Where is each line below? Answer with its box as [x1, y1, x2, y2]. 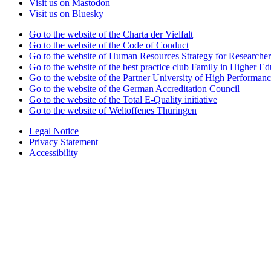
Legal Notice [29, 125, 79, 136]
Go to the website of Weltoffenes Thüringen [29, 105, 197, 116]
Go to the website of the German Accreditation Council [29, 83, 240, 94]
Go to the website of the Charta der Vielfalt [29, 28, 193, 39]
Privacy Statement [29, 136, 98, 147]
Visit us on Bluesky [29, 8, 103, 19]
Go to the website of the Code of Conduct [29, 39, 189, 50]
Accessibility [29, 147, 78, 158]
